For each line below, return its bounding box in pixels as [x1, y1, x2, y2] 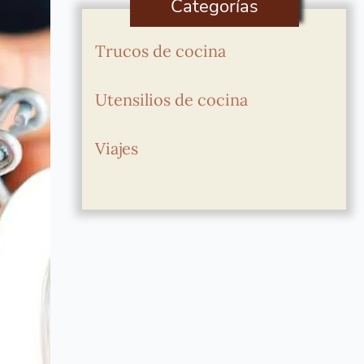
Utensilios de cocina [95, 89, 249, 110]
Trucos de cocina [95, 41, 227, 61]
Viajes [95, 138, 139, 158]
